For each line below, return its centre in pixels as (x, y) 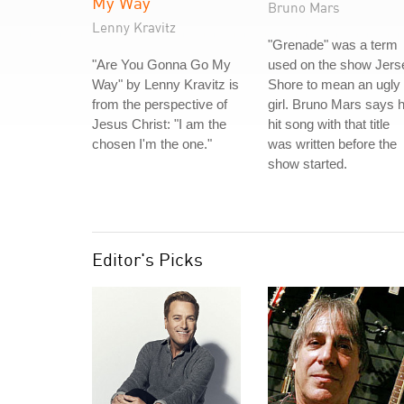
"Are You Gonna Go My (161, 64)
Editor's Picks (147, 259)
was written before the (332, 144)
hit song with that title (329, 124)
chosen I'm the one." (152, 144)
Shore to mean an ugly (334, 84)
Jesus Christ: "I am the (159, 124)
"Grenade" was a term (333, 45)
